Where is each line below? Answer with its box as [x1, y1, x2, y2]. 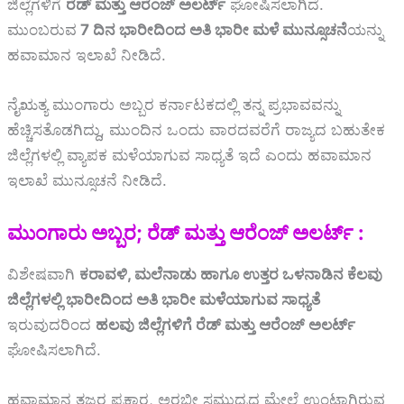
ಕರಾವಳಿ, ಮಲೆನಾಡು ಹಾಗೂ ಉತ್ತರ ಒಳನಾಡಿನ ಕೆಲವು [79, 265, 382, 284]
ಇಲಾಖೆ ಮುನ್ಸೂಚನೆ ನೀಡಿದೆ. [7, 171, 167, 190]
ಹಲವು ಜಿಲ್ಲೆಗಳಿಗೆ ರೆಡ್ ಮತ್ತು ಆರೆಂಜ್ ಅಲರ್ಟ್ [96, 316, 355, 335]
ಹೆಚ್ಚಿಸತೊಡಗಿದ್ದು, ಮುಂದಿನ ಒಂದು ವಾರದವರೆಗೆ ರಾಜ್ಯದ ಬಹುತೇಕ [7, 121, 385, 140]
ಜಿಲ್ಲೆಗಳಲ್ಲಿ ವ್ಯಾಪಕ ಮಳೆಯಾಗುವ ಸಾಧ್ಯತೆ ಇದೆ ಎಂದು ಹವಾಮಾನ [7, 146, 372, 165]
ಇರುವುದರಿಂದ [7, 316, 96, 335]
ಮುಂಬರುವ [7, 20, 77, 39]
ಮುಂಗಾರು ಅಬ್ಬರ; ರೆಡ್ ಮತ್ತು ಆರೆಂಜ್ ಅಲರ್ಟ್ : [7, 221, 364, 245]
